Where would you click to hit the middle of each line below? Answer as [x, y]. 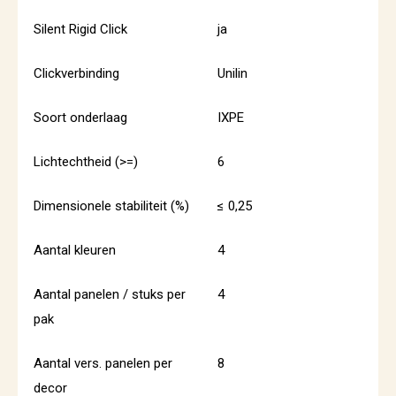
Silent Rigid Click [80, 29]
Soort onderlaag [80, 118]
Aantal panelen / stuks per [110, 294]
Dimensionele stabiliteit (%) [111, 206]
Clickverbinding [76, 73]
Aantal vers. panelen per [103, 363]
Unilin [232, 73]
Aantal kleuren [75, 250]
